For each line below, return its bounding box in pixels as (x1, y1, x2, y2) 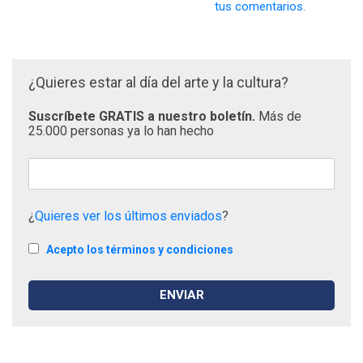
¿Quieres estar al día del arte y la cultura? (28, 74, 288, 92)
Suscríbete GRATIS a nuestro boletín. (28, 109, 258, 125)
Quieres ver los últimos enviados (35, 208, 222, 224)
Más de (258, 109, 301, 125)
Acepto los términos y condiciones (46, 243, 233, 257)
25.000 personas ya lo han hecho (28, 123, 214, 139)
